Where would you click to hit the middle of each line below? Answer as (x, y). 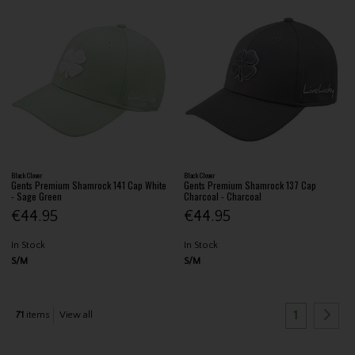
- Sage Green (37, 196)
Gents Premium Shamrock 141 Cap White (89, 185)
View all (76, 315)
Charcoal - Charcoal (223, 196)
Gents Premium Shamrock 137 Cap (250, 185)
